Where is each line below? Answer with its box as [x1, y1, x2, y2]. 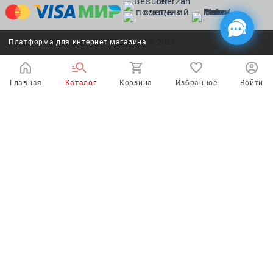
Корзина [119, 78, 152, 87]
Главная [10, 78, 42, 87]
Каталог [65, 78, 97, 87]
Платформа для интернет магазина [9, 38, 147, 46]
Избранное [175, 78, 218, 87]
